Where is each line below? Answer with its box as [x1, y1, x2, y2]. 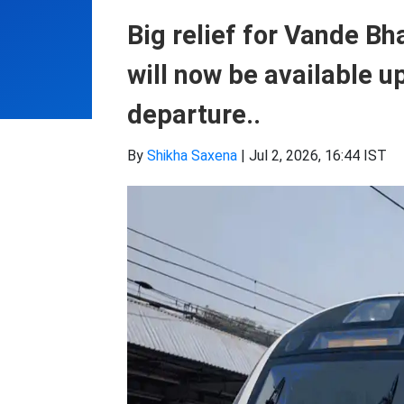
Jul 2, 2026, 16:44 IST [249, 147, 387, 164]
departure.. [127, 99, 261, 130]
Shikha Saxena [147, 147, 237, 164]
